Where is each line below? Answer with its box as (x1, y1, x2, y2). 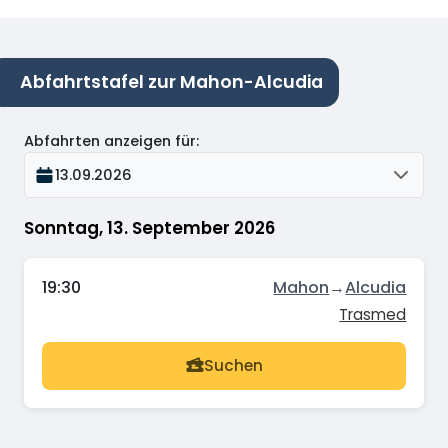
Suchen (203, 355, 263, 377)
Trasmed (339, 303, 407, 325)
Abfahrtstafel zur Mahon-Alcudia (20, 69, 323, 94)
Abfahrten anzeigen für (24, 131, 196, 152)
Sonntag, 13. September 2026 (24, 216, 275, 241)
